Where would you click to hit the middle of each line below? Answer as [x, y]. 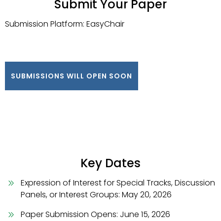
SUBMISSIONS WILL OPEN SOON [72, 76]
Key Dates [110, 163]
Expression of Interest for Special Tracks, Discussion [118, 183]
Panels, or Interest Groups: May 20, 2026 [96, 195]
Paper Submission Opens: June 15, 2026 [95, 214]
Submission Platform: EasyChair [65, 24]
